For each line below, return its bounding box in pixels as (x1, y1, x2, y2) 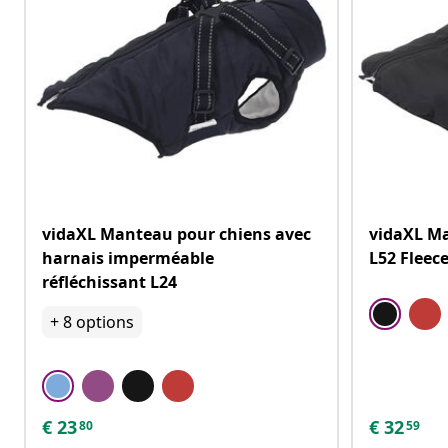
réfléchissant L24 (42, 271, 177, 293)
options (76, 311, 134, 333)
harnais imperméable (42, 247, 214, 269)
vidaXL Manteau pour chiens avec (42, 223, 311, 245)
